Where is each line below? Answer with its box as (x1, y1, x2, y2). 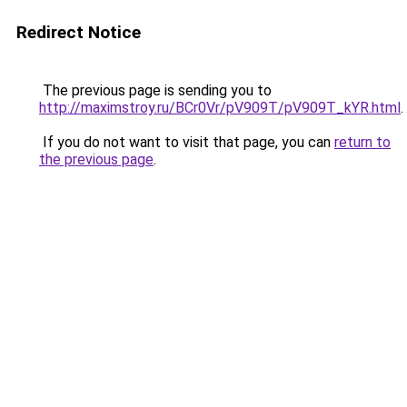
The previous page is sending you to (39, 82, 272, 99)
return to (334, 134, 391, 151)
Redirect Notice (16, 22, 141, 43)
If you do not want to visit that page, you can (39, 134, 334, 151)
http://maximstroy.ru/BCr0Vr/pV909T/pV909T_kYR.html (39, 99, 401, 116)
